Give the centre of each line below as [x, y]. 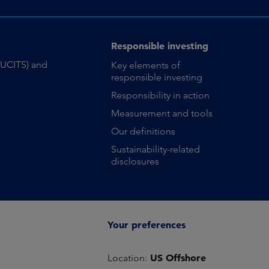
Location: [127, 258]
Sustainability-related [156, 149]
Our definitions [144, 131]
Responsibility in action [161, 95]
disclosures [135, 161]
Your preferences [147, 225]
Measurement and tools [162, 113]
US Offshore [177, 258]
